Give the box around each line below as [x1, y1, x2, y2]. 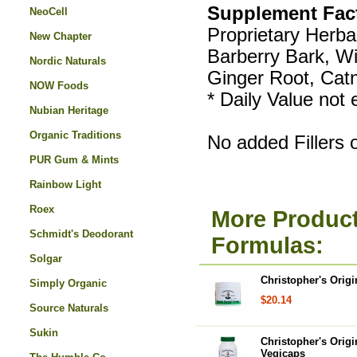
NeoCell [29, 6, 68, 18]
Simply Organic [29, 277, 107, 289]
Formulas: [211, 233, 324, 258]
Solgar [29, 253, 62, 265]
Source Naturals [29, 302, 108, 314]
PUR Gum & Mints [29, 154, 119, 166]
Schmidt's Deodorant [29, 228, 133, 240]
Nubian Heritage [29, 104, 108, 116]
